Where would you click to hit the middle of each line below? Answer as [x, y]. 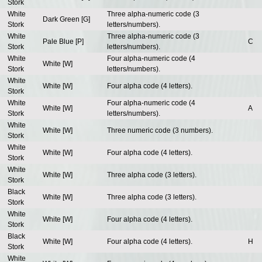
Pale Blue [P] [63, 42]
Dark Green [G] [66, 20]
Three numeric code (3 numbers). [160, 131]
